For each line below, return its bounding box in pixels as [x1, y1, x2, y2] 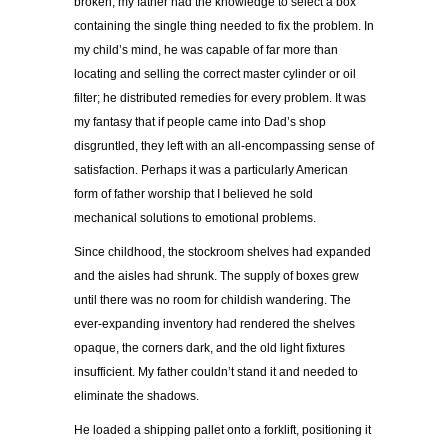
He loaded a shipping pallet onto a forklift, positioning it [74, 423, 371, 438]
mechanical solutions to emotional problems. [74, 211, 316, 226]
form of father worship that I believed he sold [74, 187, 313, 202]
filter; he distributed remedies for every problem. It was [74, 91, 366, 106]
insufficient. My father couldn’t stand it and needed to [74, 365, 358, 380]
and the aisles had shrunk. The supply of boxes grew [74, 269, 359, 284]
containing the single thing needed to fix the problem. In [74, 19, 374, 34]
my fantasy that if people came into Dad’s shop [74, 115, 326, 130]
